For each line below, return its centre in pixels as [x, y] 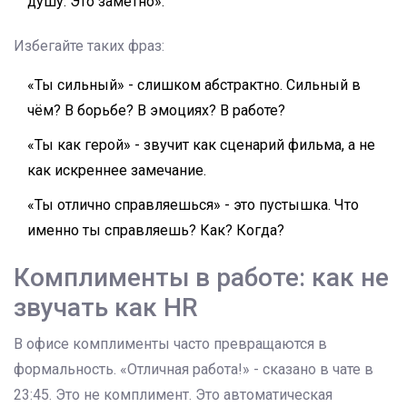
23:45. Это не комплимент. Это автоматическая [173, 395]
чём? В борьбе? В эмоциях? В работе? [156, 111]
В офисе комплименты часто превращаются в [170, 344]
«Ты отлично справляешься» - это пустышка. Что [193, 205]
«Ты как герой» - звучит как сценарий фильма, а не [201, 145]
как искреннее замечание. [117, 171]
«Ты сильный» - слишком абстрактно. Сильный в [194, 85]
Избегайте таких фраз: [89, 46]
